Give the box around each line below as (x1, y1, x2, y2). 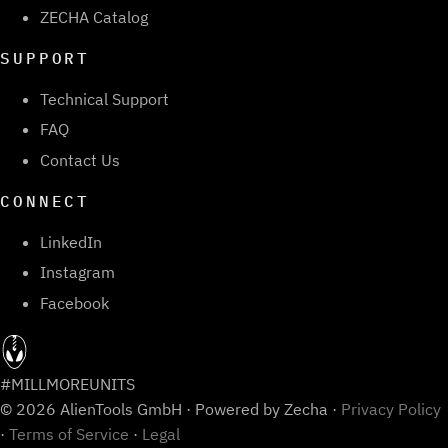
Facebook (40, 293, 109, 314)
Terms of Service (9, 424, 129, 445)
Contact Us (40, 149, 120, 170)
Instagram (40, 262, 115, 283)
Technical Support (40, 88, 169, 109)
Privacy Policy (341, 399, 441, 420)
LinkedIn (40, 231, 102, 252)
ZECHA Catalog (40, 6, 148, 27)
